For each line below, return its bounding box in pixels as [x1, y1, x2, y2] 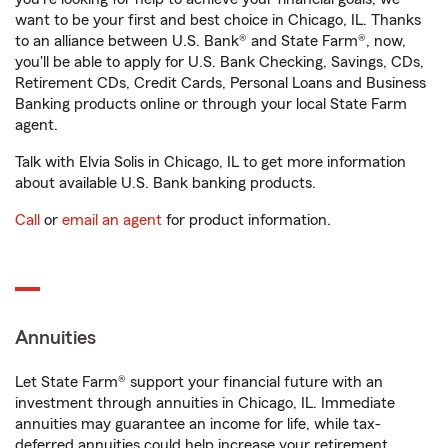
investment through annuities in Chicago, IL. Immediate [15, 395, 395, 411]
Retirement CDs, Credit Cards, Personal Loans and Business [15, 75, 426, 91]
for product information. [162, 212, 331, 228]
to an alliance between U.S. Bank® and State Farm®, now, [15, 33, 406, 49]
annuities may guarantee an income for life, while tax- [15, 416, 381, 432]
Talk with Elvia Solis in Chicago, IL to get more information [15, 154, 406, 170]
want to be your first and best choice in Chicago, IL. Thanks [15, 12, 421, 28]
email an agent [62, 212, 162, 228]
